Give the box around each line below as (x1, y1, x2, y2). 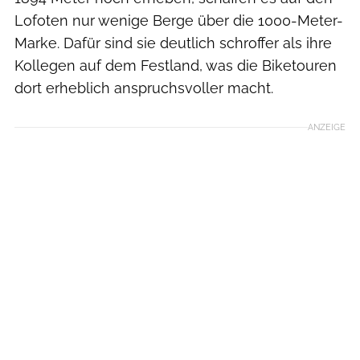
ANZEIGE (308, 121, 346, 133)
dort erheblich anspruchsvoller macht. (14, 79, 273, 96)
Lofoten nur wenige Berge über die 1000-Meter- (14, 11, 343, 29)
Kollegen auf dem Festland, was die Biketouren (14, 56, 337, 74)
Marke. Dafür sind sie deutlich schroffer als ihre (14, 34, 332, 51)
